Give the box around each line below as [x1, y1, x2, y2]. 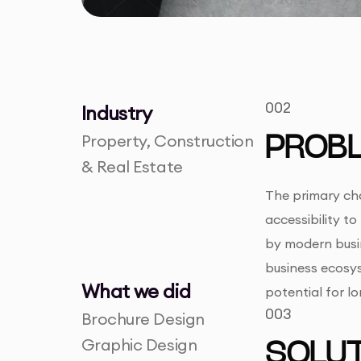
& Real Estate [81, 156, 183, 177]
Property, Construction [81, 131, 254, 151]
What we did [81, 279, 191, 304]
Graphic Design [81, 334, 197, 355]
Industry [81, 101, 151, 126]
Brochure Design [81, 309, 205, 330]
